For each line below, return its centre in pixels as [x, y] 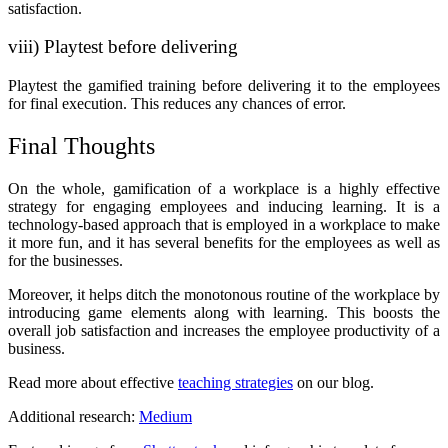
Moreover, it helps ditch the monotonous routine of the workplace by [224, 294]
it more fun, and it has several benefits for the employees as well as [224, 242]
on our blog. [333, 382]
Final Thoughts [81, 145]
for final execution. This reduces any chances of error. [177, 103]
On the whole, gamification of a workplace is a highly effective [224, 188]
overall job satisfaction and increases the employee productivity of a [224, 330]
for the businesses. [65, 260]
